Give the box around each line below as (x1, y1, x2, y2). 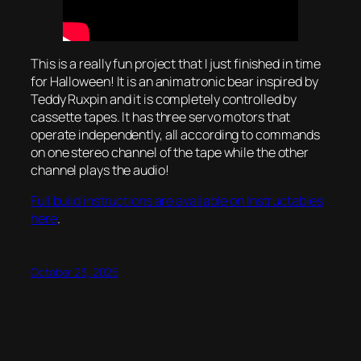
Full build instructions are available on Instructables (31, 191, 323, 210)
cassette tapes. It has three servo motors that (31, 107, 291, 126)
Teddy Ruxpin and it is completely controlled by (31, 89, 297, 108)
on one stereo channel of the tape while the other (31, 143, 309, 161)
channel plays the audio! (31, 160, 169, 179)
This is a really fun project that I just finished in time (31, 54, 322, 73)
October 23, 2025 (31, 264, 118, 280)
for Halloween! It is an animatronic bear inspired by (31, 72, 318, 90)
